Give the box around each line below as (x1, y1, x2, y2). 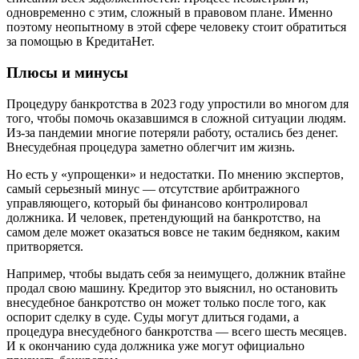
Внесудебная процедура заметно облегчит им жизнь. (6, 139, 295, 154)
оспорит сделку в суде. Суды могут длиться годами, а (6, 309, 299, 324)
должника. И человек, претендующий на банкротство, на (6, 210, 321, 224)
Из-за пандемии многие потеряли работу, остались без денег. (6, 125, 338, 139)
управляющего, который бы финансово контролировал (6, 196, 308, 210)
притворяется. (6, 239, 83, 253)
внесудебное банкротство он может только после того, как (6, 295, 326, 309)
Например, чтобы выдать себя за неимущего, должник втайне (6, 266, 345, 280)
